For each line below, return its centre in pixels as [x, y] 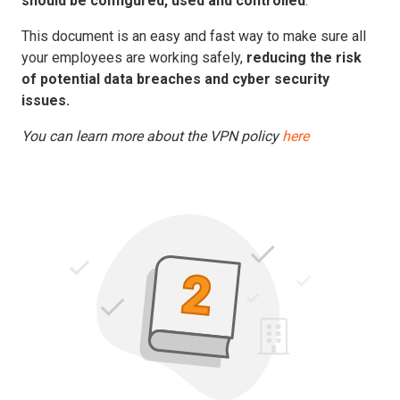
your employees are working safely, [134, 57]
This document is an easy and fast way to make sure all [194, 36]
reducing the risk [304, 57]
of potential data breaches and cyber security [175, 79]
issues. [46, 100]
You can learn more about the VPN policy [152, 136]
